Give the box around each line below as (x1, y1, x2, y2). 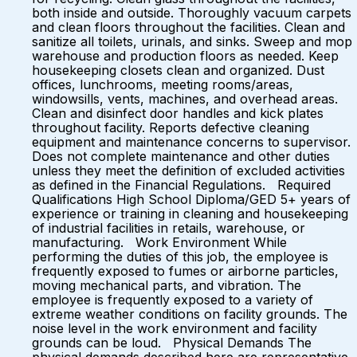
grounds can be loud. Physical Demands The (32, 335, 312, 351)
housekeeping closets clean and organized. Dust (32, 62, 324, 78)
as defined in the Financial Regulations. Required (32, 177, 331, 193)
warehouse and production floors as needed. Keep (32, 48, 339, 64)
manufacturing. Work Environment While (32, 234, 287, 250)
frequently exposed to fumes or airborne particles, (32, 263, 339, 279)
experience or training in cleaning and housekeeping (32, 206, 348, 222)
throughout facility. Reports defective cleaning (32, 120, 309, 135)
